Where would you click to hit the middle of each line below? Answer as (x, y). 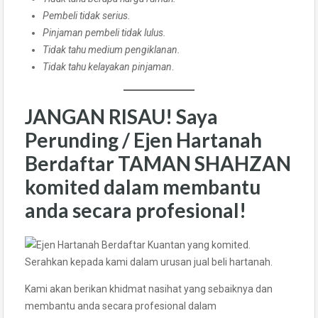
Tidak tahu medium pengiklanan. (111, 49)
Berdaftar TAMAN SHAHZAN (158, 163)
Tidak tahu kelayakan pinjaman (107, 66)
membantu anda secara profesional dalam (121, 306)
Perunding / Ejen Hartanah (143, 139)
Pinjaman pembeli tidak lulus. (104, 32)
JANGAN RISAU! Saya (121, 116)
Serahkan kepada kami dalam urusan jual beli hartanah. (149, 262)
